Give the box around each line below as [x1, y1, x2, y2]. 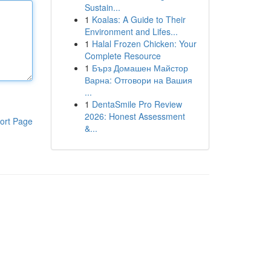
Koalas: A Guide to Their [91, 13, 186, 25]
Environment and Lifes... [84, 25, 178, 38]
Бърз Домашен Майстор [91, 62, 188, 74]
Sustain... [84, 1, 120, 13]
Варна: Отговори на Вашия [84, 74, 192, 86]
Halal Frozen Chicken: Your [91, 38, 197, 50]
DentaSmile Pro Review [91, 98, 182, 110]
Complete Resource [84, 50, 161, 62]
